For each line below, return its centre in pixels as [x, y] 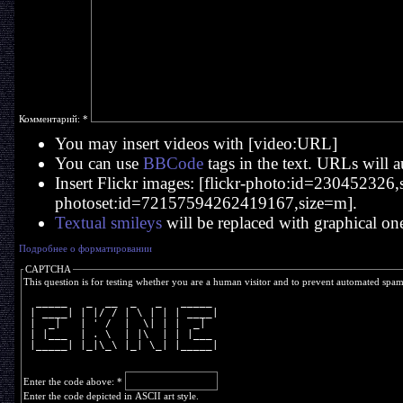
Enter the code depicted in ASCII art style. [111, 396]
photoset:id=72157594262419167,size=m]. [206, 203]
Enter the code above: [70, 381]
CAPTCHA [48, 269]
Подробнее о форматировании [85, 248]
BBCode [173, 163]
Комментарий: [50, 119]
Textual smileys [108, 223]
